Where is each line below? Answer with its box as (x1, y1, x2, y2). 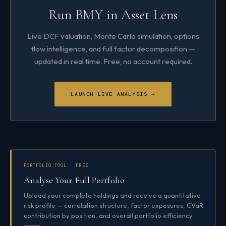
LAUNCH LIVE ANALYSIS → (71, 90, 155, 97)
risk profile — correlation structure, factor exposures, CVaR (24, 201, 203, 209)
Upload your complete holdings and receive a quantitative (24, 191, 201, 199)
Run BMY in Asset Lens (48, 6, 178, 23)
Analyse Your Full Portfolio (24, 174, 125, 186)
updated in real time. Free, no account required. (34, 56, 192, 66)
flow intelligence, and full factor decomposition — (31, 43, 195, 53)
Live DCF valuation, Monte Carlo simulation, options (27, 31, 199, 41)
